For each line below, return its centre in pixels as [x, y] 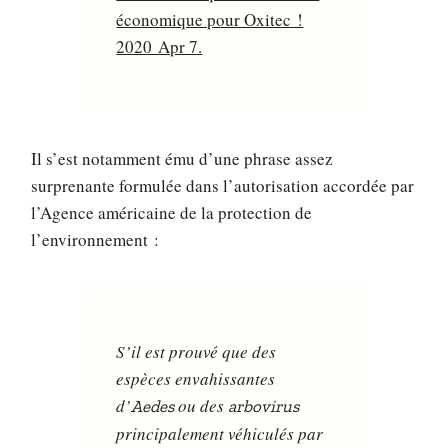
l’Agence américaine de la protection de [172, 213]
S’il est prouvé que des [196, 352]
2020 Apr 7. [159, 47]
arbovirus [264, 406]
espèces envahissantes [196, 379]
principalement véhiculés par [220, 434]
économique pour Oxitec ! [210, 20]
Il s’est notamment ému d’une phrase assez [182, 159]
